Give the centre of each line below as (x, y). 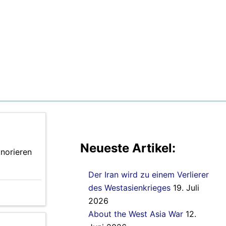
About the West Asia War (136, 214)
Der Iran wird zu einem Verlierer (149, 175)
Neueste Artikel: (128, 148)
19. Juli (186, 188)
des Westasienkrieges (129, 188)
